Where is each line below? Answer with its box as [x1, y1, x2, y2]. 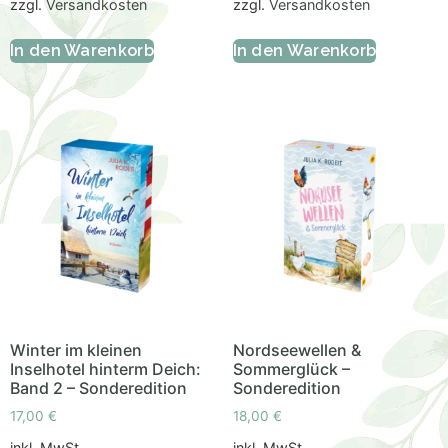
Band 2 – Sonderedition [10, 377, 187, 398]
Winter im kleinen [10, 339, 142, 360]
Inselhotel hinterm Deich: [10, 358, 201, 379]
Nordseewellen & [232, 339, 361, 360]
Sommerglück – [232, 358, 350, 379]
